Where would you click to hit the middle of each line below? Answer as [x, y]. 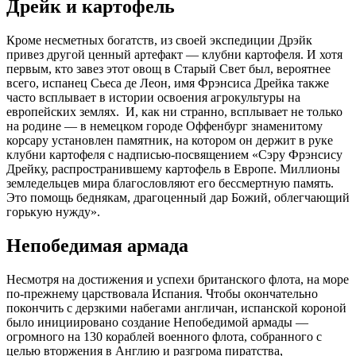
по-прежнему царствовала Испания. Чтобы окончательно [162, 294]
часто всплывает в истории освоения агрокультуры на [153, 98]
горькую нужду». [53, 212]
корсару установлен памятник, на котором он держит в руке [170, 141]
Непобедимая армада [97, 246]
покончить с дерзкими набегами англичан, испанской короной [176, 308]
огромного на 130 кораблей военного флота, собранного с [164, 337]
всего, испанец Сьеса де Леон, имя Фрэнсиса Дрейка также [168, 83]
